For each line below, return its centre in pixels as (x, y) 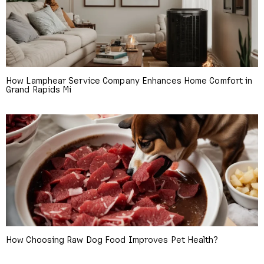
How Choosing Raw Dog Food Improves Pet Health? (112, 239)
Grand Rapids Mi (39, 89)
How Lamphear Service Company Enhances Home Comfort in (129, 80)
